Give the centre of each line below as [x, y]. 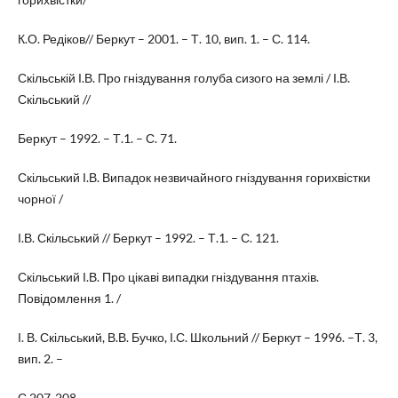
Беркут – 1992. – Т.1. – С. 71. [97, 138]
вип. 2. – [40, 359]
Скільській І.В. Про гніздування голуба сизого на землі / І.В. [183, 77]
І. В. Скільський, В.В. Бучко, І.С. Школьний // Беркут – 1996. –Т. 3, [197, 338]
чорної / [40, 198]
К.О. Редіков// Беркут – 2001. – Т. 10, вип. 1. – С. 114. [163, 38]
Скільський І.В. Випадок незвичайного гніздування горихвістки [194, 177]
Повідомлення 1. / [69, 298]
